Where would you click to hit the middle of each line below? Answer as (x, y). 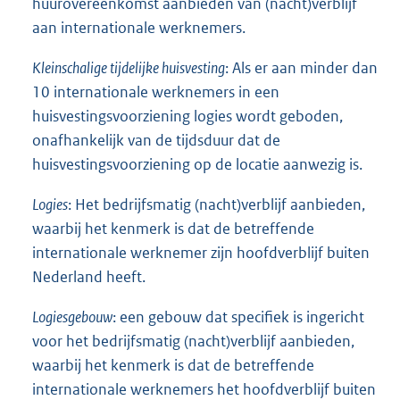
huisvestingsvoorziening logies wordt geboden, (187, 116)
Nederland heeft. (89, 276)
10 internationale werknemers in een (156, 92)
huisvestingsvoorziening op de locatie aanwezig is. (197, 164)
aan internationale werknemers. (139, 27)
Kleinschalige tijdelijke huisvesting (129, 67)
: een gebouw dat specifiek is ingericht (238, 317)
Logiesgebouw (72, 317)
